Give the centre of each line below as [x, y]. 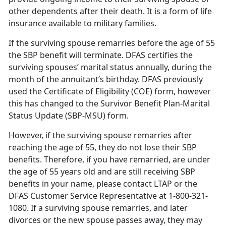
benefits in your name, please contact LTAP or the [103, 184]
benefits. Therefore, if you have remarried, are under [109, 160]
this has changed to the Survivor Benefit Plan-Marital [109, 104]
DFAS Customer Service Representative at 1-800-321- [108, 196]
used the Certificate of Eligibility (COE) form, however [110, 92]
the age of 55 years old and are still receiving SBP [102, 172]
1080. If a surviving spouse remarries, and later [98, 208]
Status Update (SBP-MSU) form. [69, 116]
